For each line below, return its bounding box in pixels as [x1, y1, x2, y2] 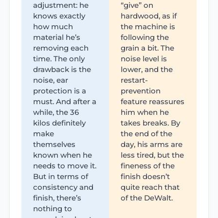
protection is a [33, 86, 86, 95]
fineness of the [121, 161, 175, 170]
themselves [33, 139, 75, 149]
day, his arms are [121, 139, 182, 149]
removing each [33, 43, 89, 53]
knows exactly [33, 11, 85, 20]
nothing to [33, 203, 72, 213]
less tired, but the [121, 150, 184, 160]
